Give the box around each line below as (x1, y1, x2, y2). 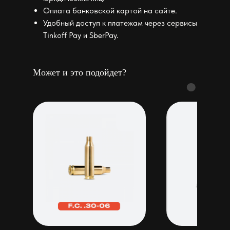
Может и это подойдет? (33, 67, 126, 78)
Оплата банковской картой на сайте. (43, 5, 177, 15)
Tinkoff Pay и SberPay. (43, 30, 119, 40)
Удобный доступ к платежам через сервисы (43, 17, 197, 28)
